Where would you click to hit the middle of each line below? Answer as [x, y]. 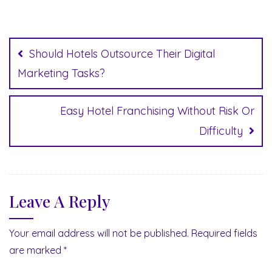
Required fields [224, 233]
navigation [57, 48]
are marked [36, 250]
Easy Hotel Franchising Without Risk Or [157, 110]
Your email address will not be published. [99, 233]
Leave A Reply [60, 201]
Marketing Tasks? [61, 73]
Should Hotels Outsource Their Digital [122, 53]
